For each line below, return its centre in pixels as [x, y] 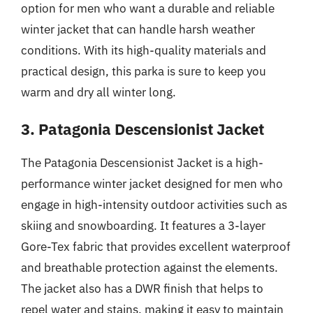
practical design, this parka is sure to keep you [144, 71]
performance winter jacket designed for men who [152, 184]
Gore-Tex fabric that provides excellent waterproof [156, 247]
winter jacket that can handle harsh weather [138, 29]
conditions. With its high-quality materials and [144, 50]
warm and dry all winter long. [99, 92]
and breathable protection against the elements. [150, 268]
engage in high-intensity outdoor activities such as [154, 205]
